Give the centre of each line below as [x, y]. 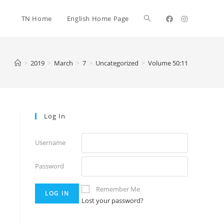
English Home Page [98, 18]
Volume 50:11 [168, 63]
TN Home [36, 18]
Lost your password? [112, 200]
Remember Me [118, 189]
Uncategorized [117, 63]
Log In [55, 116]
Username [50, 142]
